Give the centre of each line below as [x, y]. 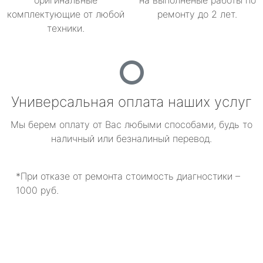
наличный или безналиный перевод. [131, 139]
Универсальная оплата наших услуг [131, 102]
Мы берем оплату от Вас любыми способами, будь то [131, 124]
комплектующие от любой [66, 14]
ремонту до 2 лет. [197, 14]
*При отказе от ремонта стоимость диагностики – [128, 176]
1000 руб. [37, 190]
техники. [66, 28]
